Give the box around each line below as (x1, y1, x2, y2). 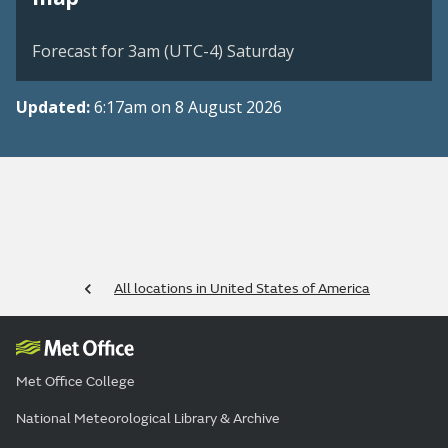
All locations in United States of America (114, 280, 370, 298)
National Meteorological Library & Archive (16, 410, 280, 428)
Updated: (16, 96, 94, 119)
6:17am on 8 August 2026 (94, 96, 282, 119)
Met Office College (16, 373, 135, 391)
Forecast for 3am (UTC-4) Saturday (32, 40, 294, 63)
